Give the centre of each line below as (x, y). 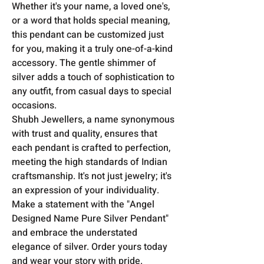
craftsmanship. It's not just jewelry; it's (92, 176)
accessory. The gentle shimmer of (84, 63)
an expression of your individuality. (85, 190)
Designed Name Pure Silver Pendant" (90, 218)
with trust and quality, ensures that (85, 133)
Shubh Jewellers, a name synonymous (93, 119)
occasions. (34, 105)
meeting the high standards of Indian (90, 162)
